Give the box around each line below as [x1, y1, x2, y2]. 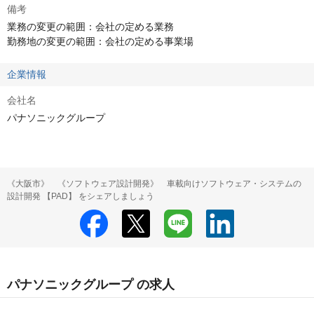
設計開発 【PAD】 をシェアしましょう [7, 191, 154, 201]
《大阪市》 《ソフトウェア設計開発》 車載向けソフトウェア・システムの [7, 179, 301, 189]
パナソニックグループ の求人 [7, 278, 175, 292]
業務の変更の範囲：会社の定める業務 [7, 21, 174, 32]
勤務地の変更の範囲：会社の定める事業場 [7, 36, 193, 47]
